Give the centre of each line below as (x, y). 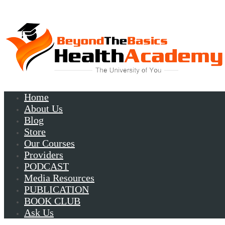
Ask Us (39, 213)
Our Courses (49, 143)
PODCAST (46, 166)
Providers (44, 155)
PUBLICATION (57, 190)
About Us (43, 109)
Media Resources (59, 178)
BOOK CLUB (52, 201)
